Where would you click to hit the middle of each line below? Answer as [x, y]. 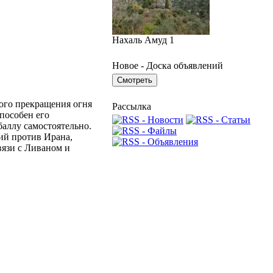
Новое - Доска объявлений [168, 66]
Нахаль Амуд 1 [143, 40]
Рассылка [132, 106]
